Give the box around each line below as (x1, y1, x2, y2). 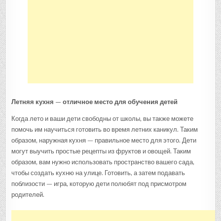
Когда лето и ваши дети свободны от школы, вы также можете (11, 114, 194, 122)
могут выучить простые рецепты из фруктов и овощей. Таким (11, 147, 191, 155)
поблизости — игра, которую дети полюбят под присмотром (11, 180, 187, 187)
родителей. (11, 190, 45, 198)
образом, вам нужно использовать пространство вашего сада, (11, 158, 195, 166)
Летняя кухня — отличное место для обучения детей (11, 98, 178, 106)
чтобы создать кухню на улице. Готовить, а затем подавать (11, 169, 185, 177)
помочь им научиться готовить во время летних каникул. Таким (11, 125, 198, 133)
